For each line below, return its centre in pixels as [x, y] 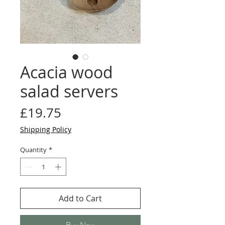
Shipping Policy [46, 129]
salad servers [69, 91]
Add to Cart [80, 198]
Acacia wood [67, 72]
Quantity [33, 150]
